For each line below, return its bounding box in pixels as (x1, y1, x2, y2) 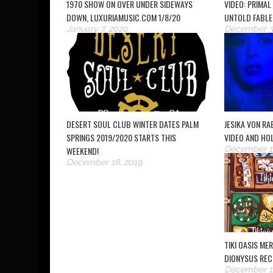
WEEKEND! (66, 144, 99, 158)
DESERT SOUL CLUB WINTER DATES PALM (66, 118, 199, 131)
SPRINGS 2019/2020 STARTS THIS (66, 131, 176, 144)
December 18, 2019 (66, 157, 142, 168)
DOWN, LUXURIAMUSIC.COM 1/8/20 (66, 11, 180, 24)
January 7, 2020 (66, 24, 128, 34)
